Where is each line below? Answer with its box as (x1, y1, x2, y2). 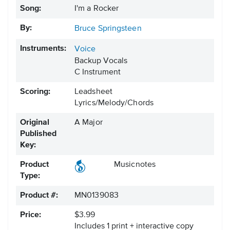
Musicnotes (114, 161, 156, 169)
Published (20, 130, 56, 139)
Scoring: (20, 88, 50, 97)
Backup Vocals (74, 57, 127, 66)
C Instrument (74, 68, 121, 77)
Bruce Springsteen (74, 25, 142, 33)
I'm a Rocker (74, 5, 119, 13)
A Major (74, 119, 103, 127)
